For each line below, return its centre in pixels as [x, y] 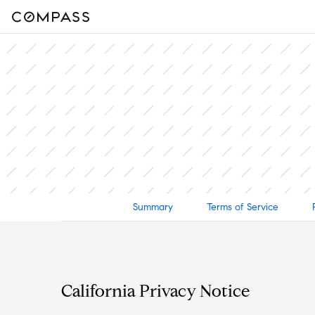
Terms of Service [242, 207]
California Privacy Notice [155, 291]
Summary [153, 207]
